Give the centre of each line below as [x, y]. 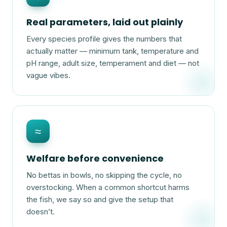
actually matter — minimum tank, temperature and [113, 51]
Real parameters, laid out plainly [105, 22]
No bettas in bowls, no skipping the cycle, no [104, 175]
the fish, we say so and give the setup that [100, 199]
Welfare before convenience [95, 159]
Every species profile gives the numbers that [104, 39]
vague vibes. [49, 75]
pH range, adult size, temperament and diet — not [113, 63]
